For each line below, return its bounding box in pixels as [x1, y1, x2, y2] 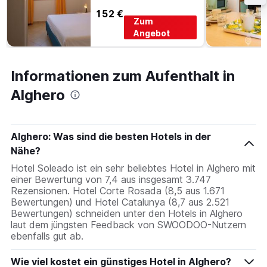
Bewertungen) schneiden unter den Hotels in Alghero [11, 207, 243, 219]
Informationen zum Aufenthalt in [11, 67, 235, 85]
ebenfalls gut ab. [11, 229, 83, 242]
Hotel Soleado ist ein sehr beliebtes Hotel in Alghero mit [11, 162, 256, 174]
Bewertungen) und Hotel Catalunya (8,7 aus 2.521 [11, 195, 229, 208]
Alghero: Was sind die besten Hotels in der [11, 130, 211, 142]
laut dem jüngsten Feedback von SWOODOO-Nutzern [11, 218, 246, 231]
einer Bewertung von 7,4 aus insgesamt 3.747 [11, 173, 211, 185]
